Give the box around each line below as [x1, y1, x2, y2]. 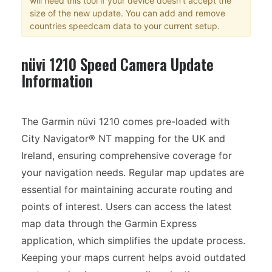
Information [21, 69, 93, 92]
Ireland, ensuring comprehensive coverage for [21, 149, 232, 162]
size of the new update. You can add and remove [29, 7, 225, 18]
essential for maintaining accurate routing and [21, 183, 233, 196]
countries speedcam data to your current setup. [29, 20, 220, 31]
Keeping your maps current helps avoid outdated [21, 251, 246, 264]
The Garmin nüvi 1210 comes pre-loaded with [21, 115, 229, 128]
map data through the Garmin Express [21, 217, 197, 230]
